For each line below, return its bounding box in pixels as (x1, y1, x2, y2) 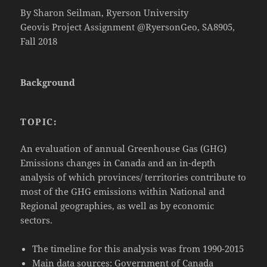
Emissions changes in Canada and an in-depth (20, 156, 216, 169)
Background (20, 76, 76, 88)
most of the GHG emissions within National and (20, 185, 225, 197)
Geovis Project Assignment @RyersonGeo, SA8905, (20, 20, 235, 33)
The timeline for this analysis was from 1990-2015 (32, 242, 244, 254)
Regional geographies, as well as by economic (20, 199, 215, 212)
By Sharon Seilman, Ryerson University (20, 6, 189, 18)
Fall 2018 (20, 35, 58, 47)
